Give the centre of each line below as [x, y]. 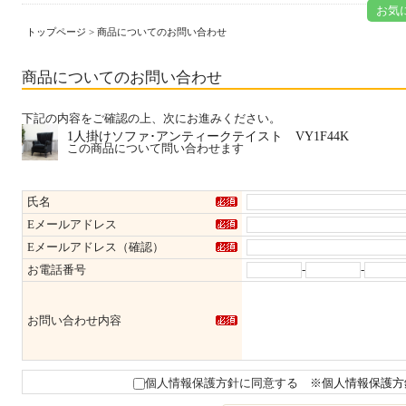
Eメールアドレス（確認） [96, 247]
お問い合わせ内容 [74, 320]
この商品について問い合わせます [155, 148]
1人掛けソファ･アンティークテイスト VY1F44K [208, 136]
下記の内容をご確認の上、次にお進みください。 [151, 118]
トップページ [56, 32]
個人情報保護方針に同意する [221, 383]
